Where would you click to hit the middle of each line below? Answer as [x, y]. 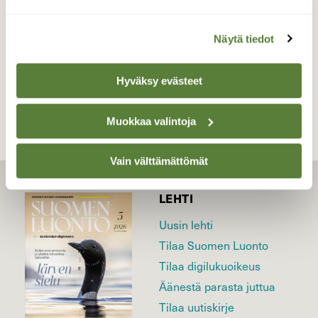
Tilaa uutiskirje [197, 307]
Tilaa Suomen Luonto [214, 246]
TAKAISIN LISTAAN [159, 66]
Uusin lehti [186, 225]
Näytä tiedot [244, 38]
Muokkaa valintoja [151, 121]
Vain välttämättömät [159, 161]
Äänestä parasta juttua [217, 287]
